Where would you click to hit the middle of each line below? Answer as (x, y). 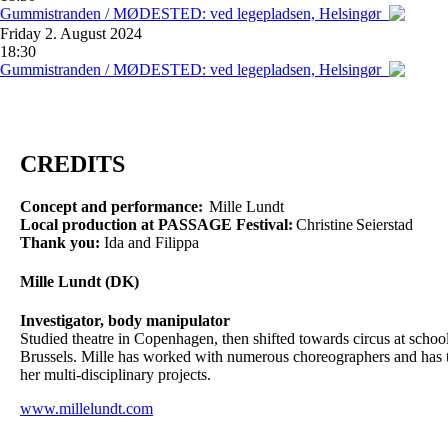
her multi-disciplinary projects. (115, 375)
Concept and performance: (113, 206)
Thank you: (60, 242)
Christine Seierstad (354, 224)
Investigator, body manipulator (125, 321)
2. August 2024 (91, 34)
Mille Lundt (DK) (79, 282)
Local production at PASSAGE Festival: (158, 224)
